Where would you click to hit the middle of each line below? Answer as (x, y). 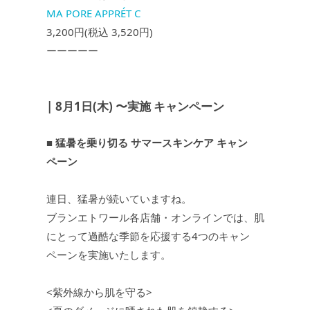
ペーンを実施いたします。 (108, 255)
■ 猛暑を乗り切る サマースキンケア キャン (147, 143)
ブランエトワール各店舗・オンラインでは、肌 (155, 218)
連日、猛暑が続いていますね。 (119, 199)
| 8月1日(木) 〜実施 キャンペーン (135, 107)
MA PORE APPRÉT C (93, 13)
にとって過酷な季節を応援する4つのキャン (148, 236)
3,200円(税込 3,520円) (104, 32)
